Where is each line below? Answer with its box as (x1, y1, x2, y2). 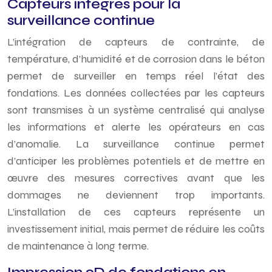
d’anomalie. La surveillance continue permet (7, 137, 265, 151)
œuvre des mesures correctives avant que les (7, 171, 265, 185)
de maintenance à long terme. (7, 239, 149, 253)
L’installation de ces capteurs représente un (7, 205, 265, 219)
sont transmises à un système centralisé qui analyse (7, 103, 265, 117)
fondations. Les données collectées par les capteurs (7, 86, 265, 100)
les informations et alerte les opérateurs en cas (7, 120, 265, 134)
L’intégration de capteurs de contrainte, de (7, 35, 265, 49)
